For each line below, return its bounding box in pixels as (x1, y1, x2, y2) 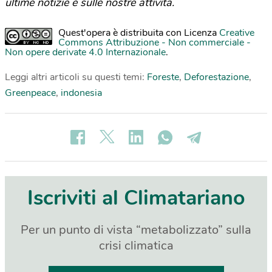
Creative (219, 26, 254, 40)
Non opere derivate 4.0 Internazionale (5, 46, 166, 59)
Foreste (147, 70, 179, 84)
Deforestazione (184, 70, 249, 84)
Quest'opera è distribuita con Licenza (58, 26, 219, 40)
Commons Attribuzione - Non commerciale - (58, 36, 251, 50)
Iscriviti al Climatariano (27, 184, 245, 212)
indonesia (61, 86, 102, 100)
